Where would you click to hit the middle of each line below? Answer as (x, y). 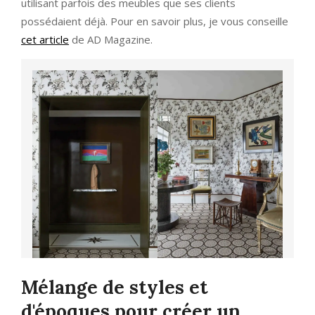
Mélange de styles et (115, 288)
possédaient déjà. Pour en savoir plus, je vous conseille (155, 21)
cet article (45, 40)
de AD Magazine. (111, 40)
